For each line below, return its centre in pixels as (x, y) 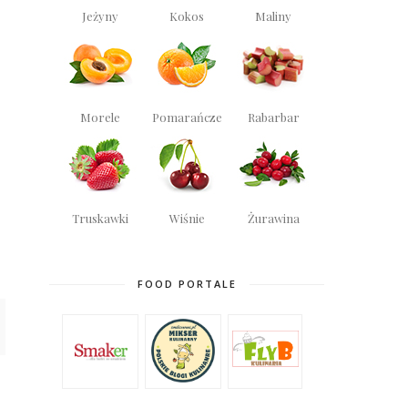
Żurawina (273, 219)
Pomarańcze (187, 117)
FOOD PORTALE (187, 284)
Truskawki (101, 219)
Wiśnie (187, 219)
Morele (101, 117)
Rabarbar (273, 117)
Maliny (274, 16)
